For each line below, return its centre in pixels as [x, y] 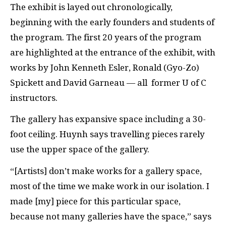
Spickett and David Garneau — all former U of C [108, 82]
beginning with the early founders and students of [112, 22]
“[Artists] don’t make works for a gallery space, [106, 171]
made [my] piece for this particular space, [95, 201]
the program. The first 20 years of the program [106, 37]
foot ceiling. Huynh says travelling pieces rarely [107, 134]
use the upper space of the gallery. [80, 149]
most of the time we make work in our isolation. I [110, 186]
